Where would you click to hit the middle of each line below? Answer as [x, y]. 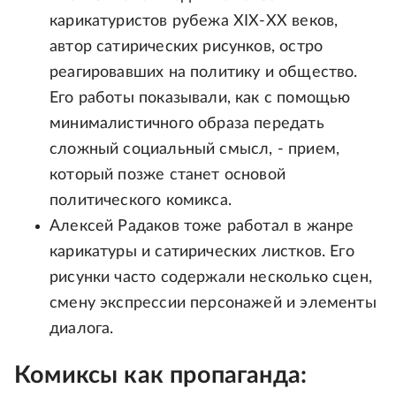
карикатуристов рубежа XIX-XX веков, [194, 22]
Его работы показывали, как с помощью [200, 99]
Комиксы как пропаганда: [161, 376]
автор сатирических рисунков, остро [187, 47]
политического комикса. [141, 201]
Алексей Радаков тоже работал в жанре [202, 227]
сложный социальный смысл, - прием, [195, 150]
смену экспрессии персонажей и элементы [213, 304]
